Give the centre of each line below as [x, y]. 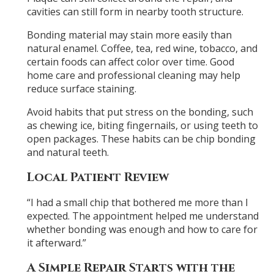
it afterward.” [56, 243]
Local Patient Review [98, 177]
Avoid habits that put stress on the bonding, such [140, 112]
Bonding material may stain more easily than [129, 35]
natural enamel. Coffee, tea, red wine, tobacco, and [142, 48]
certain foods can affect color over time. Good [130, 61]
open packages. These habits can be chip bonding [141, 139]
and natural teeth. [68, 152]
